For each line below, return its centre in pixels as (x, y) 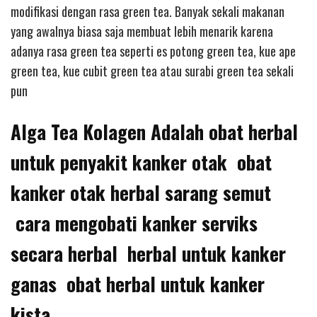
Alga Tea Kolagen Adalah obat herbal (154, 131)
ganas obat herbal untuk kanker (138, 283)
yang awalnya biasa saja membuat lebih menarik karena (142, 31)
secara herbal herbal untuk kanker (148, 253)
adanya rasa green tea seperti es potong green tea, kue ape (153, 51)
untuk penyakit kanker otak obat (141, 162)
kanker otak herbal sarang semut (141, 192)
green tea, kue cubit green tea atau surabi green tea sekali (152, 71)
